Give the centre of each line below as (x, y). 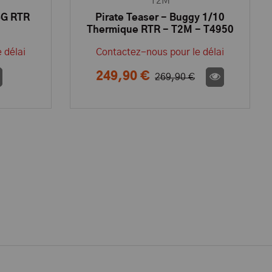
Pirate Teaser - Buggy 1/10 (160, 18)
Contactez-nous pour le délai (160, 53)
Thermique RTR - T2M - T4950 (160, 30)
